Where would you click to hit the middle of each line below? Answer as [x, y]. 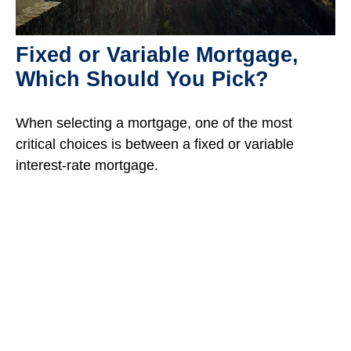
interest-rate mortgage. [87, 166]
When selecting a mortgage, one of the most [154, 123]
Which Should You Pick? [142, 80]
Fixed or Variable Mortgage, [157, 55]
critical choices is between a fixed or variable [155, 145]
